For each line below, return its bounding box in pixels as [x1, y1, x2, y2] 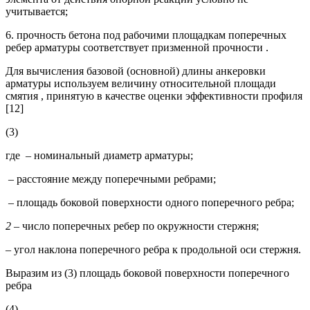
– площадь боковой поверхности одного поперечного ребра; [6, 196, 294, 208]
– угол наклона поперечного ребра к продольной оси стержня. [6, 243, 301, 255]
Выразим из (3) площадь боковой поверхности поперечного [6, 266, 289, 279]
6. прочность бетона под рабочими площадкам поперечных [6, 28, 286, 41]
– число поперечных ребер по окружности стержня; [14, 219, 259, 232]
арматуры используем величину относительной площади [6, 77, 276, 89]
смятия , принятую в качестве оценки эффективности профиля [6, 89, 302, 102]
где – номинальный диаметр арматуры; [6, 149, 193, 161]
